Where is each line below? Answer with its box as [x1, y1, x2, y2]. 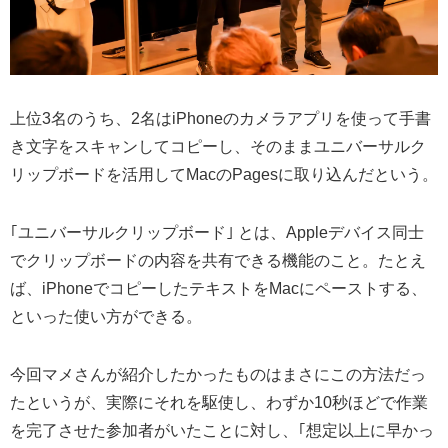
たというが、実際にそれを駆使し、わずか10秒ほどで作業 [10, 394, 428, 412]
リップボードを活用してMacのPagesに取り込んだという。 [10, 166, 438, 184]
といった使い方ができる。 [10, 308, 202, 326]
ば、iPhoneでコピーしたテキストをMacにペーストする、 [10, 280, 427, 298]
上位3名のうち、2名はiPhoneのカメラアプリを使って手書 [10, 110, 431, 128]
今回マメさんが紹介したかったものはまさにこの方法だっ [10, 366, 426, 384]
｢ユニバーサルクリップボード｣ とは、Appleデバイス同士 [10, 224, 424, 242]
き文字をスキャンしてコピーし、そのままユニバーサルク [10, 138, 426, 156]
